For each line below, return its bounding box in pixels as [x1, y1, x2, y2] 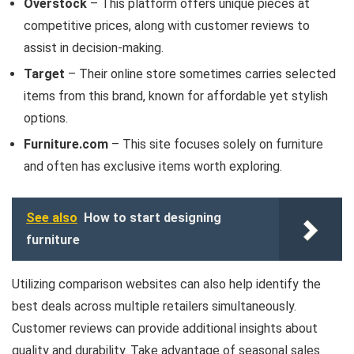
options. [24, 111, 68, 126]
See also [26, 210, 77, 226]
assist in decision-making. [24, 40, 164, 56]
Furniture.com [24, 137, 108, 153]
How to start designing [84, 210, 221, 226]
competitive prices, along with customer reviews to [24, 18, 310, 34]
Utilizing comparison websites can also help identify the [12, 277, 321, 292]
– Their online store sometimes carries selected [65, 66, 336, 82]
